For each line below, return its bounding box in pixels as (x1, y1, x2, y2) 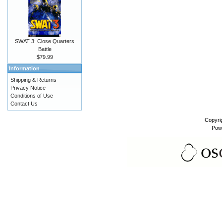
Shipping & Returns (10, 77, 56, 83)
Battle (38, 46, 52, 52)
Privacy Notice (10, 85, 46, 91)
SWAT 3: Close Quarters (15, 38, 74, 44)
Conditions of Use (10, 93, 53, 99)
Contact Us (10, 101, 38, 107)
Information (9, 65, 40, 71)
